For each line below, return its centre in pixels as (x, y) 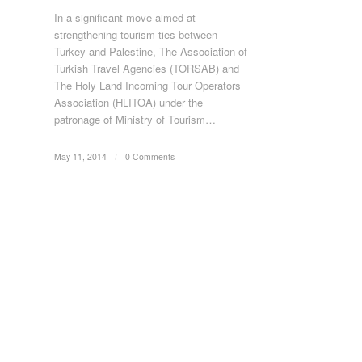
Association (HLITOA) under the (128, 102)
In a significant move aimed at (125, 17)
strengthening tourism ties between (136, 34)
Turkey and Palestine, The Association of (151, 51)
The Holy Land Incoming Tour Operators (147, 85)
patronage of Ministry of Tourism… (135, 119)
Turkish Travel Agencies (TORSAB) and (147, 68)
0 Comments (150, 156)
